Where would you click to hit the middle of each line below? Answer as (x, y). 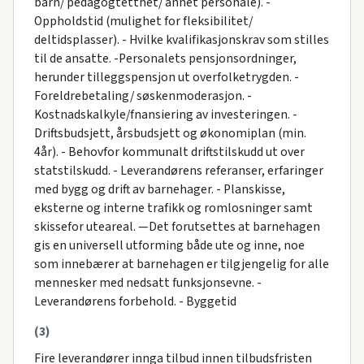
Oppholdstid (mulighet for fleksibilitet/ (143, 22)
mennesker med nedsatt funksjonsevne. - (147, 283)
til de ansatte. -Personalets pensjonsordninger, (165, 59)
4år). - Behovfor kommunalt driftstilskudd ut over (169, 152)
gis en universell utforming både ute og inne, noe (169, 246)
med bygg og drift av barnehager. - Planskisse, (159, 190)
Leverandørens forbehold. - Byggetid (135, 302)
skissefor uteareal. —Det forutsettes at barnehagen (177, 227)
